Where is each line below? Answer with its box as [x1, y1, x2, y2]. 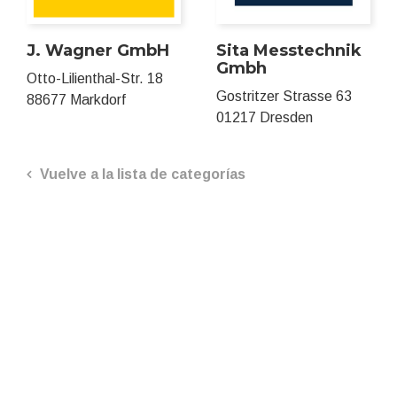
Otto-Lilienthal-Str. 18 [27, 71, 163, 86]
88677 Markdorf [27, 92, 126, 107]
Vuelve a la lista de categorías [40, 167, 245, 182]
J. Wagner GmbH [27, 41, 169, 60]
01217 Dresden [216, 110, 313, 125]
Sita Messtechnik [216, 41, 362, 60]
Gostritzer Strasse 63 [216, 89, 352, 104]
